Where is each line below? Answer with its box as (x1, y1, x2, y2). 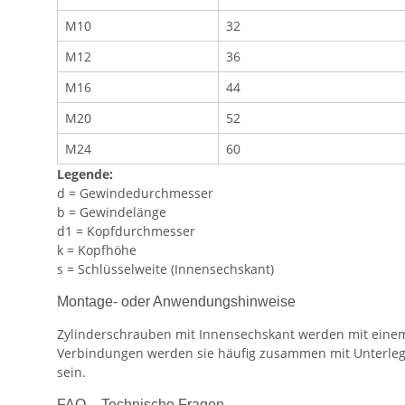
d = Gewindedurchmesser (57, 184, 213, 202)
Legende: (57, 165, 113, 184)
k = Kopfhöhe (57, 241, 137, 259)
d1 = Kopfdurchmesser (57, 222, 195, 240)
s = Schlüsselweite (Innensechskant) (57, 260, 274, 278)
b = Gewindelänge (57, 203, 166, 221)
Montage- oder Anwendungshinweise (57, 294, 296, 310)
